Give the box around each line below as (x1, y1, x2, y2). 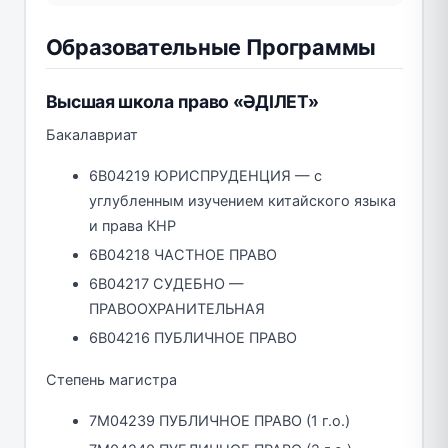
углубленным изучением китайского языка (89, 191, 396, 210)
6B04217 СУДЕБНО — (89, 274, 244, 293)
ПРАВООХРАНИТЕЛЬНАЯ (89, 299, 265, 318)
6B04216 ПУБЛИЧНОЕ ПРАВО (89, 328, 297, 347)
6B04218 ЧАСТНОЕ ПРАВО (89, 245, 277, 264)
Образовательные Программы (45, 33, 376, 60)
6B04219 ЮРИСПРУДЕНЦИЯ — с (89, 166, 322, 185)
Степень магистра (45, 370, 177, 389)
